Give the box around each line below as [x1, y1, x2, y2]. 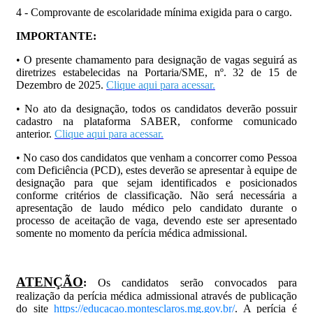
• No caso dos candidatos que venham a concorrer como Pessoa [16, 151, 297, 163]
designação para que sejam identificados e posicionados [16, 176, 297, 189]
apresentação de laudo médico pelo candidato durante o [16, 201, 297, 214]
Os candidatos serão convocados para [87, 276, 297, 289]
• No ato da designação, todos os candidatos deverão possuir [16, 102, 297, 115]
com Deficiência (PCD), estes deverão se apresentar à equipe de [16, 163, 297, 176]
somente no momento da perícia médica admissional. [16, 226, 247, 239]
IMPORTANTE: [16, 29, 96, 42]
